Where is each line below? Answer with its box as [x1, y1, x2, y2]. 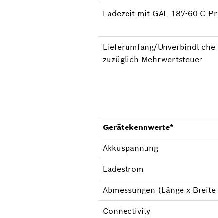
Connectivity [102, 205, 150, 216]
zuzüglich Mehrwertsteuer [102, 54, 202, 65]
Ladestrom [102, 163, 144, 174]
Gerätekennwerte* [102, 122, 173, 132]
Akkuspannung [102, 143, 158, 153]
